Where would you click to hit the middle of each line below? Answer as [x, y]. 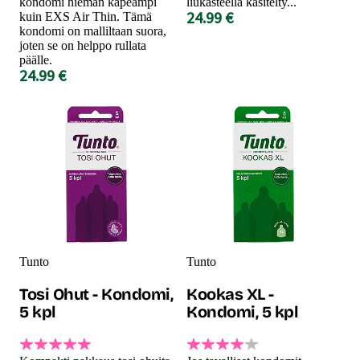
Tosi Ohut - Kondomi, [96, 294]
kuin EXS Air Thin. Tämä [86, 16]
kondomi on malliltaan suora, [93, 31]
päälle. [36, 59]
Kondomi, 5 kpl [242, 311]
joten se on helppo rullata [83, 45]
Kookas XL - [230, 294]
